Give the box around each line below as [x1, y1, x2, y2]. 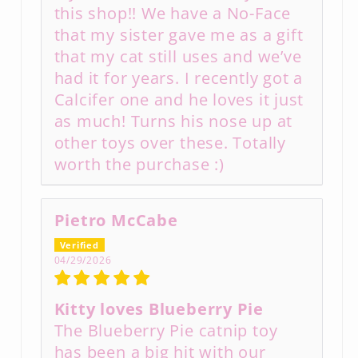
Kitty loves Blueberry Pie [54, 297, 264, 320]
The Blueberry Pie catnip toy [54, 319, 278, 341]
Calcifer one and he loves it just [54, 88, 304, 110]
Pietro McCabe [54, 209, 178, 231]
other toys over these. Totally [54, 131, 286, 153]
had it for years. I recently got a [54, 66, 304, 89]
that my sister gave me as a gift [54, 23, 304, 46]
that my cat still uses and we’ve [54, 45, 302, 67]
